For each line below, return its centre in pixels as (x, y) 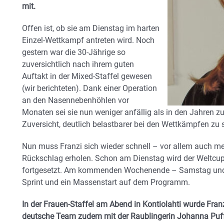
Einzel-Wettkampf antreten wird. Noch (88, 40)
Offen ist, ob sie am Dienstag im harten (91, 28)
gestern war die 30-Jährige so (74, 52)
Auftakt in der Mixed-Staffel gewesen (87, 76)
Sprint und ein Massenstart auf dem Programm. (106, 182)
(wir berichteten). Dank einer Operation (89, 88)
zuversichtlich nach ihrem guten (78, 64)
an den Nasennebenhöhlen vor (75, 100)
